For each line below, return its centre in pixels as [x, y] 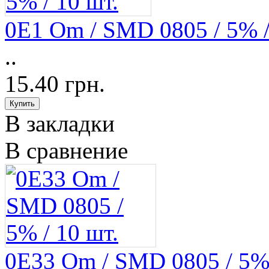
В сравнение [66, 151]
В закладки [60, 124]
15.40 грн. [55, 84]
